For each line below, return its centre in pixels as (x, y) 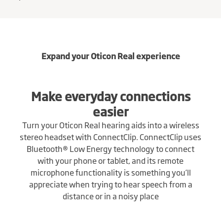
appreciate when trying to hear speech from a (110, 184)
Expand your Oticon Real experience (110, 55)
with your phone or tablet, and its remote (110, 160)
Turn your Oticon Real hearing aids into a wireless (110, 125)
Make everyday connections (110, 95)
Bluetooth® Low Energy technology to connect (110, 148)
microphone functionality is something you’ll (110, 172)
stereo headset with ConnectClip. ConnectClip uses (110, 136)
